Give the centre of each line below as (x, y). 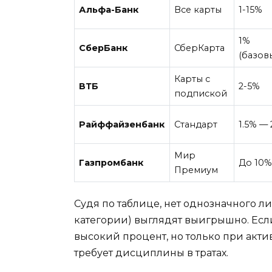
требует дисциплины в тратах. (151, 253)
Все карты (198, 10)
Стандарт (196, 125)
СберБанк (104, 48)
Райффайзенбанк (122, 125)
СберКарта (200, 48)
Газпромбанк (111, 163)
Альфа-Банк (109, 10)
